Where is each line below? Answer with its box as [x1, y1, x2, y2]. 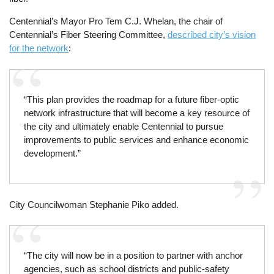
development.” [23, 147, 81, 158]
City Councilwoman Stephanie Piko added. [9, 199, 179, 210]
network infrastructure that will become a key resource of [23, 107, 250, 118]
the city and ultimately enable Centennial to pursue [23, 120, 223, 131]
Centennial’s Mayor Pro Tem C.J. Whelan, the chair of [9, 16, 223, 27]
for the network [9, 43, 69, 54]
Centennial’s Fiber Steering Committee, [9, 29, 168, 40]
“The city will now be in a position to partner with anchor [23, 250, 243, 261]
